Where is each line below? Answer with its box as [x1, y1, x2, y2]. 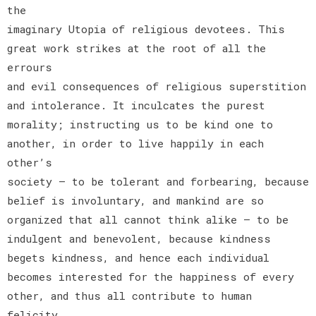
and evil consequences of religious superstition [7, 78, 306, 93]
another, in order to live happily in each [7, 135, 264, 150]
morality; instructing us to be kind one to [7, 116, 273, 131]
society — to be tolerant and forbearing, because [7, 174, 309, 188]
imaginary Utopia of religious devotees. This [7, 21, 285, 36]
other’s [7, 154, 52, 169]
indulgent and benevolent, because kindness [7, 231, 271, 245]
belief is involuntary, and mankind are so [7, 193, 264, 207]
